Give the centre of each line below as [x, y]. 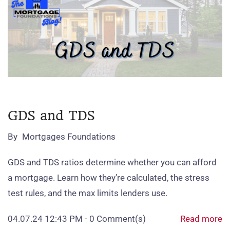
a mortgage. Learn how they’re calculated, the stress [109, 178]
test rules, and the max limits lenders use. [88, 193]
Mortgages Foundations [69, 137]
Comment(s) [120, 219]
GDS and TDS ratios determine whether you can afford [112, 162]
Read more [201, 219]
